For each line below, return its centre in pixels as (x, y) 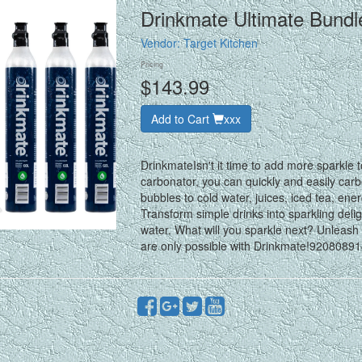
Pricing (152, 64)
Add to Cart (181, 118)
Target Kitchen (220, 42)
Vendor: (162, 42)
